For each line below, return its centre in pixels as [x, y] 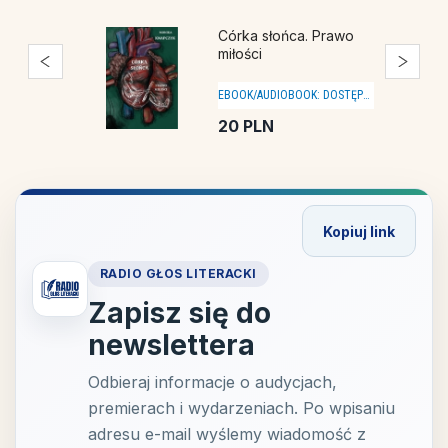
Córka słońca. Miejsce [290, 36]
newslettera [171, 345]
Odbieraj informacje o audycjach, [212, 382]
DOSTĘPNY [343, 94]
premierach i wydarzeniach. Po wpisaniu [241, 408]
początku [249, 54]
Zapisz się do [179, 313]
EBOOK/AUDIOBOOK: [269, 94]
